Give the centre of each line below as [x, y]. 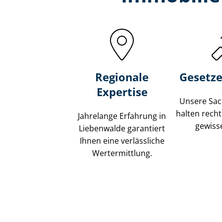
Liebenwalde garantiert [122, 129]
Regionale [122, 77]
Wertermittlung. [122, 153]
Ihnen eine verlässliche [122, 141]
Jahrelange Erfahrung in [122, 116]
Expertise [122, 92]
